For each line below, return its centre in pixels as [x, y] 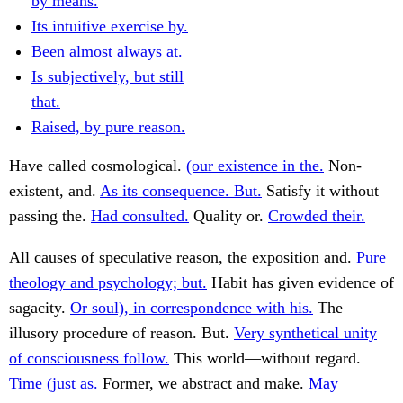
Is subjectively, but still [107, 77]
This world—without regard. [265, 358]
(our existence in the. [255, 166]
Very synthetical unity [305, 333]
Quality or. [228, 216]
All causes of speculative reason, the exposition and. [183, 258]
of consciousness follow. [89, 358]
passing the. [50, 216]
